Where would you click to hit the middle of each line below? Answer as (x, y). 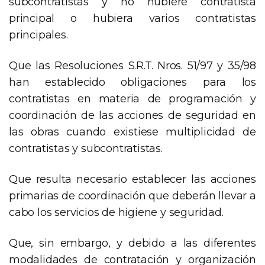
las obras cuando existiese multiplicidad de (132, 132)
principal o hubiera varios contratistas (132, 19)
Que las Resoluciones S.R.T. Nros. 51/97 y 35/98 (132, 66)
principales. (38, 35)
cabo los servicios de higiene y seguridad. (116, 213)
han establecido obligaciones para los (132, 83)
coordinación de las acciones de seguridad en (132, 116)
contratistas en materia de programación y (132, 99)
